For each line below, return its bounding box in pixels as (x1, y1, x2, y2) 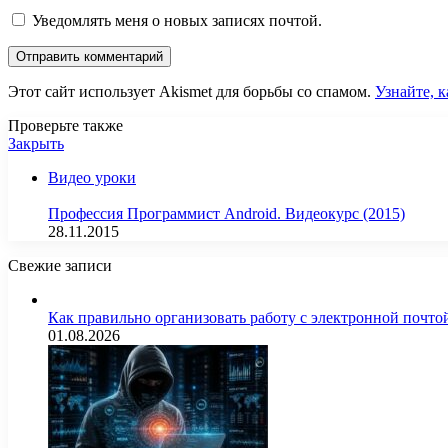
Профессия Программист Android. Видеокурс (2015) (48, 205, 405, 223)
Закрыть (8, 135, 64, 153)
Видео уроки (48, 169, 136, 187)
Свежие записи (8, 257, 112, 275)
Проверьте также (8, 117, 123, 135)
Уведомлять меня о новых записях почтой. (32, 12, 322, 30)
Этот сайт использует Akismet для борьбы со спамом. (8, 83, 375, 101)
